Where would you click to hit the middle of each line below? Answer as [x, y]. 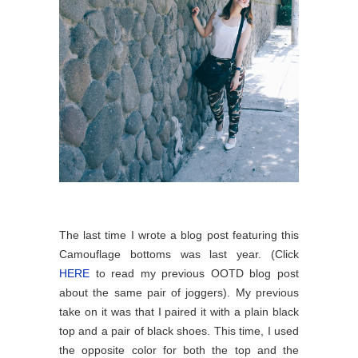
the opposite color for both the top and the [179, 350]
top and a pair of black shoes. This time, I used [179, 330]
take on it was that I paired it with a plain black [179, 311]
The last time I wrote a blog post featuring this [179, 235]
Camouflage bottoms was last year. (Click [179, 254]
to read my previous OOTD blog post [197, 273]
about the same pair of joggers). [147, 292]
